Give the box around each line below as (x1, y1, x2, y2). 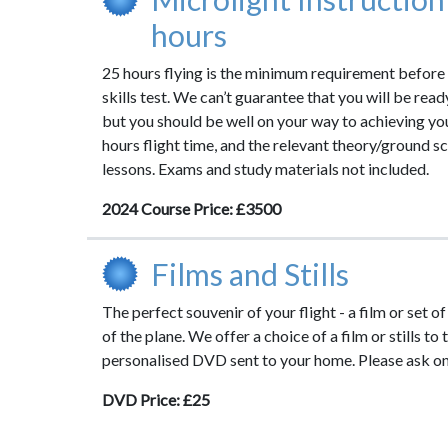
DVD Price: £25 (102, 390, 210, 409)
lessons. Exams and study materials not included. (102, 159, 429, 178)
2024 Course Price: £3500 (102, 199, 281, 218)
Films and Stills (150, 256, 349, 292)
